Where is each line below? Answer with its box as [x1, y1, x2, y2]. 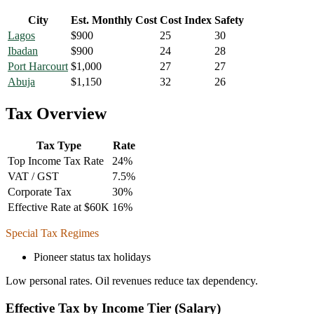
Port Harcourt [8, 60, 68, 73]
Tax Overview [6, 104, 107, 123]
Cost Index [160, 14, 212, 27]
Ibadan [8, 45, 38, 57]
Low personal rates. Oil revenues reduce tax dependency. [6, 275, 258, 287]
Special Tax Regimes [6, 227, 99, 240]
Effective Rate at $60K [8, 201, 109, 214]
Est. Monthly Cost [71, 14, 157, 27]
